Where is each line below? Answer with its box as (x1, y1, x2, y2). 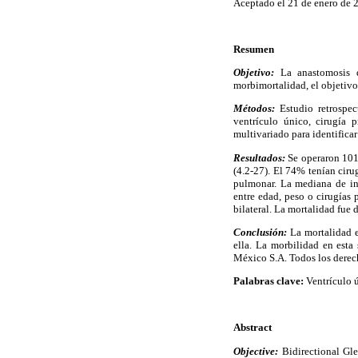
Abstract (233, 321, 272, 334)
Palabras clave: (233, 275, 304, 288)
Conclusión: (233, 225, 287, 238)
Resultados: (233, 151, 285, 164)
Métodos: (233, 102, 275, 115)
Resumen (233, 43, 274, 56)
